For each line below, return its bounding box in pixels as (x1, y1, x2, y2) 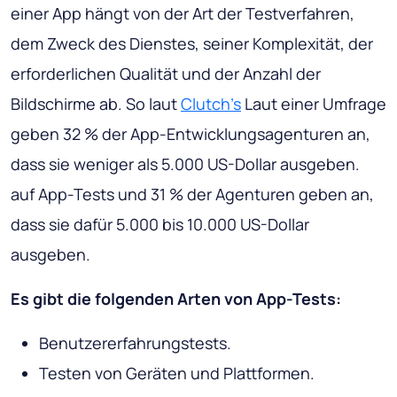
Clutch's (181, 93, 241, 115)
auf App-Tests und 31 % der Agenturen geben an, (11, 183, 374, 206)
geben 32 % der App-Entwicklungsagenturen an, (11, 123, 370, 145)
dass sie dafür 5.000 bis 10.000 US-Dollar (11, 214, 309, 236)
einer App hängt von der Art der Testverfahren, (11, 3, 354, 25)
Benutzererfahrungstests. (39, 332, 231, 354)
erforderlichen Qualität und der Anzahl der (11, 63, 321, 85)
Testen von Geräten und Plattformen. (39, 362, 315, 385)
